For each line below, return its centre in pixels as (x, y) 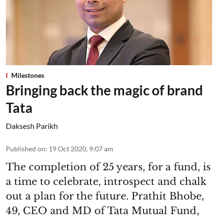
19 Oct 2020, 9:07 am (81, 149)
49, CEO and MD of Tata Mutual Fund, (102, 211)
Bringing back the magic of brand (104, 90)
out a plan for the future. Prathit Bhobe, (105, 196)
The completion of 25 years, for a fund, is (108, 167)
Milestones (28, 75)
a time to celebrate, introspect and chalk (106, 182)
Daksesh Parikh (32, 126)
